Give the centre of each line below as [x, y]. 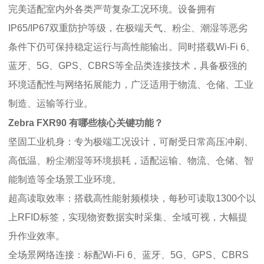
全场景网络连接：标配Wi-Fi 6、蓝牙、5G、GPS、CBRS [128, 255]
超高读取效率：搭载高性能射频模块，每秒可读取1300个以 [132, 198]
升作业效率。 [37, 236]
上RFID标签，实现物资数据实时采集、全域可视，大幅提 [128, 217]
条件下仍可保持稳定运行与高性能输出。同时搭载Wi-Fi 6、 [132, 47]
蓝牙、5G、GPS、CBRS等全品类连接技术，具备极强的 [128, 65]
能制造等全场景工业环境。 [65, 179]
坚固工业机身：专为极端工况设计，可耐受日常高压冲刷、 [131, 141]
